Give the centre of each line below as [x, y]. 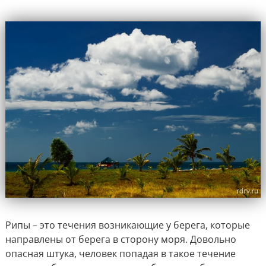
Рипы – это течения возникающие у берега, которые [127, 225]
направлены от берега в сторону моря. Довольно [121, 240]
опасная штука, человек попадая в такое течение [120, 254]
